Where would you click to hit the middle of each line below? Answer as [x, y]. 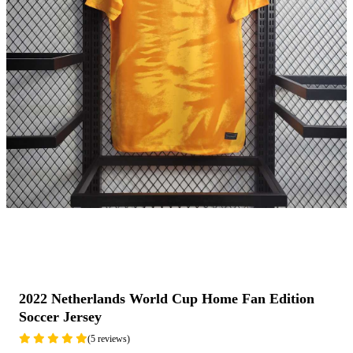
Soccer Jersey [60, 317]
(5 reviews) [109, 338]
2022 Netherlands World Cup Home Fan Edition [167, 299]
